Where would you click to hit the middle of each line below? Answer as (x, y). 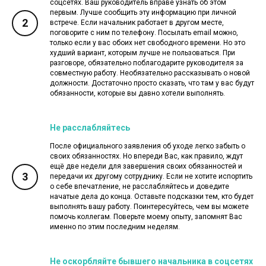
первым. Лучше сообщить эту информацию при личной (143, 12)
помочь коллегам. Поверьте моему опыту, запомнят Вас (146, 216)
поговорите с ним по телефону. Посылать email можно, (144, 32)
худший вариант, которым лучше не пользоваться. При (142, 53)
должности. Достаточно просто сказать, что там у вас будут (152, 83)
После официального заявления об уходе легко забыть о (148, 146)
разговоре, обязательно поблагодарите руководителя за (147, 63)
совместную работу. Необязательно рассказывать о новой (150, 73)
